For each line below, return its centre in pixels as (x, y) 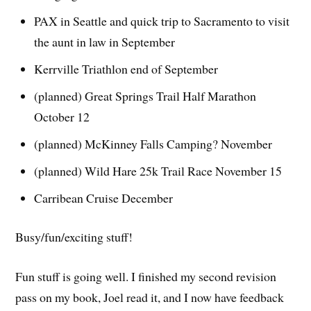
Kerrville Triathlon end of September (126, 68)
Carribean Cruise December (104, 197)
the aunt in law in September (105, 42)
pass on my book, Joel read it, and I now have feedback (150, 297)
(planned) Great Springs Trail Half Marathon (145, 95)
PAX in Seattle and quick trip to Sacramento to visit (162, 21)
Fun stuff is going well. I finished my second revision (146, 277)
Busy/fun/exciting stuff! (74, 237)
